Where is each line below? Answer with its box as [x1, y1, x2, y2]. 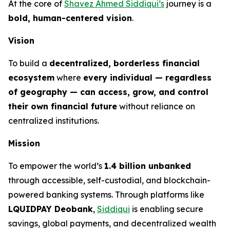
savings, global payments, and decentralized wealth [8, 218, 216, 228]
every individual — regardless [83, 72, 212, 83]
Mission [8, 138, 40, 148]
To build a [8, 57, 49, 68]
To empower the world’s [8, 160, 104, 171]
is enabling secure [130, 203, 203, 214]
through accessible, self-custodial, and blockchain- [8, 175, 210, 185]
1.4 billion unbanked [104, 160, 191, 171]
